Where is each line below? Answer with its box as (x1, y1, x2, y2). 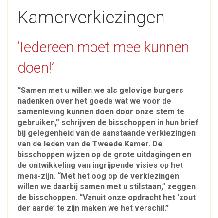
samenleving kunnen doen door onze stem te (18, 107, 184, 117)
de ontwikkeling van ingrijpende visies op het (18, 161, 183, 170)
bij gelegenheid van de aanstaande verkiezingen (18, 128, 196, 138)
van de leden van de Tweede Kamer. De (18, 139, 163, 149)
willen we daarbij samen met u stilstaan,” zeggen (18, 182, 196, 192)
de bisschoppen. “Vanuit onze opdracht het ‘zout (18, 193, 196, 202)
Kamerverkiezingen (18, 7, 165, 28)
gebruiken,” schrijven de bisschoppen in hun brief (18, 118, 199, 127)
